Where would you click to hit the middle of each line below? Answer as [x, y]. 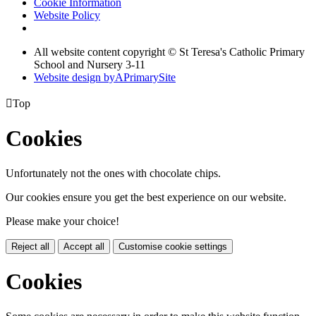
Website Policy [67, 15]
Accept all [84, 246]
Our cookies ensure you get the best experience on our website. [146, 197]
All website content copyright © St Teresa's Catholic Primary [169, 51]
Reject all [30, 246]
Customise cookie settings [173, 246]
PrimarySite [150, 77]
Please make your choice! [62, 221]
